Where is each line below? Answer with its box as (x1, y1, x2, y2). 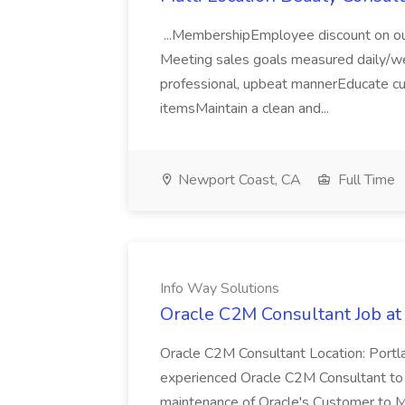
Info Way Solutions (160, 278, 279, 298)
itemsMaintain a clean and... (160, 99, 333, 118)
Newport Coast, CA (174, 170, 301, 190)
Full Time (334, 170, 395, 190)
